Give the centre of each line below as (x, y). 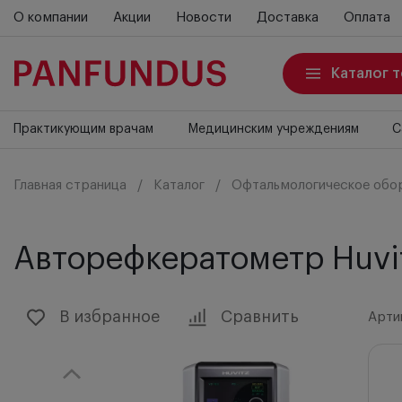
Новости (203, 17)
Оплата (367, 17)
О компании (51, 17)
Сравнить (260, 317)
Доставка (287, 17)
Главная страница (70, 185)
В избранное (109, 317)
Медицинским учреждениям (273, 129)
